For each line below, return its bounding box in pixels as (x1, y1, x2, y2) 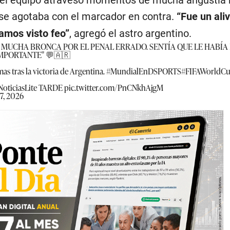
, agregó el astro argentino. (69, 27, 191, 40)
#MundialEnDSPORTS (106, 65, 181, 78)
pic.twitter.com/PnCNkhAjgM (64, 81, 163, 94)
